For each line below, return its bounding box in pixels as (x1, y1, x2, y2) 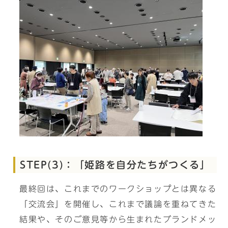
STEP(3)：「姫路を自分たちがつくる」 (20, 160, 211, 169)
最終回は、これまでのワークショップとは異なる (19, 185, 217, 193)
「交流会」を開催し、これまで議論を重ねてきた (19, 200, 217, 208)
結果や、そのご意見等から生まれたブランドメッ (19, 215, 217, 223)
